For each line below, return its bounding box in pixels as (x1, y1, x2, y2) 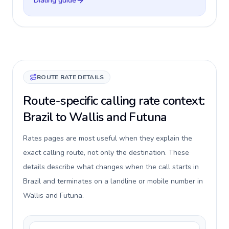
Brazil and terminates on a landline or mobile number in (23, 176, 203, 186)
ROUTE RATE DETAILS (37, 73, 104, 81)
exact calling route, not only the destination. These (23, 148, 189, 157)
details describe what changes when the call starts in (23, 162, 199, 172)
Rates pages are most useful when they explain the (23, 133, 192, 143)
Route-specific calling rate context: (23, 93, 205, 109)
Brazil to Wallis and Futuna (23, 109, 167, 125)
